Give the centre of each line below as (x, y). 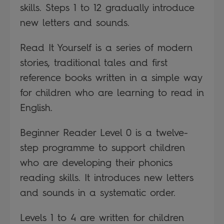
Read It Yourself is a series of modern (106, 47)
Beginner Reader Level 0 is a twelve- (104, 132)
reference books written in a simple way (111, 77)
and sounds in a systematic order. (98, 192)
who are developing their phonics (96, 162)
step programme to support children (102, 147)
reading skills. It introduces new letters (107, 177)
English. (36, 107)
